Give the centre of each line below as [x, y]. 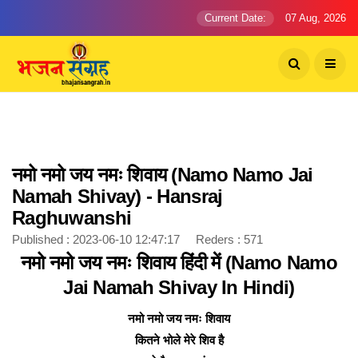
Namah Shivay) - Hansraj [117, 196]
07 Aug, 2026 [314, 18]
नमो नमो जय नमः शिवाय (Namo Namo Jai [163, 175]
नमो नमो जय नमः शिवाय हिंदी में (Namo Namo [179, 263]
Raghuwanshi [72, 218]
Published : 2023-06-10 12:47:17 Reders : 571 [142, 239]
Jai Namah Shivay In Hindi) [179, 287]
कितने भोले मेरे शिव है [179, 340]
